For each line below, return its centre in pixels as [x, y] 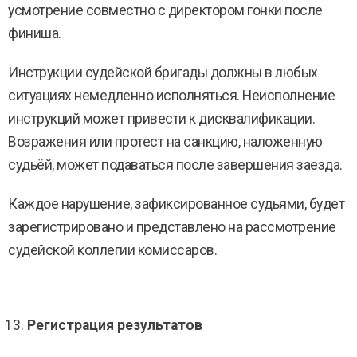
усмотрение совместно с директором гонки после [165, 10]
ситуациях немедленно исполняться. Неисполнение [171, 96]
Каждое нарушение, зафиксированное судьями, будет [176, 204]
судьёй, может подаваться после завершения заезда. [175, 165]
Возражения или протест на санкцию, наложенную [165, 142]
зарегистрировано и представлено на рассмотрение [172, 227]
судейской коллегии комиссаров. [112, 250]
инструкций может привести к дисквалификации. [161, 119]
